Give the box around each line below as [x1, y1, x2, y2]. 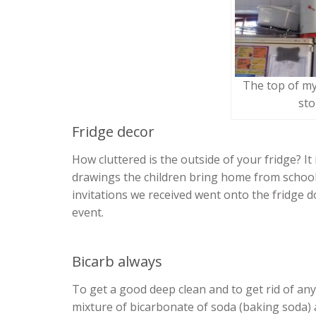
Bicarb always [72, 252, 162, 272]
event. [72, 205, 104, 221]
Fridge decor [72, 122, 154, 142]
